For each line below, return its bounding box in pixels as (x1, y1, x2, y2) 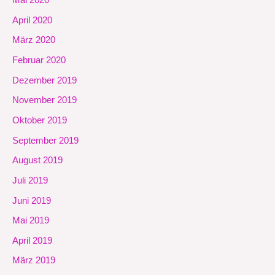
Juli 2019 (12, 175, 48, 185)
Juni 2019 (12, 195, 51, 206)
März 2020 (12, 35, 55, 45)
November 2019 (12, 95, 77, 106)
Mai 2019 (12, 215, 49, 226)
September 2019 (12, 135, 79, 145)
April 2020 (12, 15, 52, 25)
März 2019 (12, 255, 55, 266)
